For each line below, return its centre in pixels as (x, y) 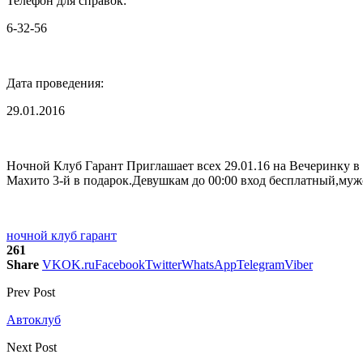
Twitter (163, 264)
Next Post (32, 347)
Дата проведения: (55, 83)
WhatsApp (209, 264)
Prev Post (31, 292)
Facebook (120, 264)
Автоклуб (34, 319)
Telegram (261, 264)
